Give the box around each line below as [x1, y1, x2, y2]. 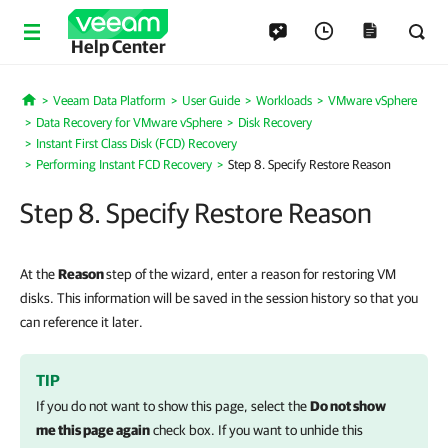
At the [20, 266, 58, 282]
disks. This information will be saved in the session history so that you [20, 290, 418, 306]
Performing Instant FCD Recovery [36, 157, 212, 172]
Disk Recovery [238, 115, 312, 130]
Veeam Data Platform [52, 93, 166, 108]
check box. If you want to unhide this [150, 422, 363, 438]
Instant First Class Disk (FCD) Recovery [36, 136, 237, 151]
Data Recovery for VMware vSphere [36, 115, 222, 130]
